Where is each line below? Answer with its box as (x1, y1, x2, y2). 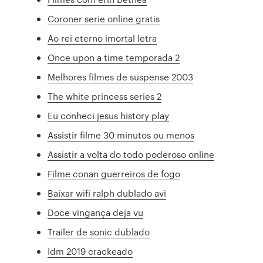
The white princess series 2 (48, 90, 162, 103)
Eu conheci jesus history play (48, 109, 170, 122)
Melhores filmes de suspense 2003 (48, 70, 194, 83)
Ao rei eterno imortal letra (48, 32, 157, 45)
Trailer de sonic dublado (48, 225, 150, 238)
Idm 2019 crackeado (48, 245, 133, 258)
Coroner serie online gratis (48, 12, 160, 25)
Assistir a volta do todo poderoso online (48, 148, 215, 161)
